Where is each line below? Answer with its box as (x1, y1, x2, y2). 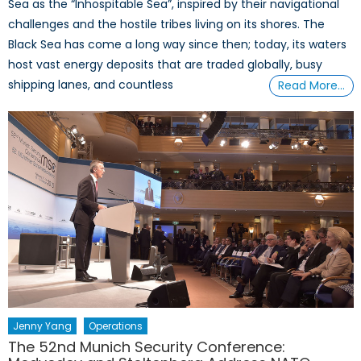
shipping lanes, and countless (8, 77, 174, 93)
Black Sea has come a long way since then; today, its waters (8, 36, 347, 53)
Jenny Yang (13, 318, 73, 333)
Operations (89, 318, 143, 333)
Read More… (278, 77, 346, 94)
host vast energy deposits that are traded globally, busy (8, 56, 323, 73)
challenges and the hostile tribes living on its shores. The (8, 16, 326, 33)
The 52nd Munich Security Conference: (8, 336, 286, 357)
